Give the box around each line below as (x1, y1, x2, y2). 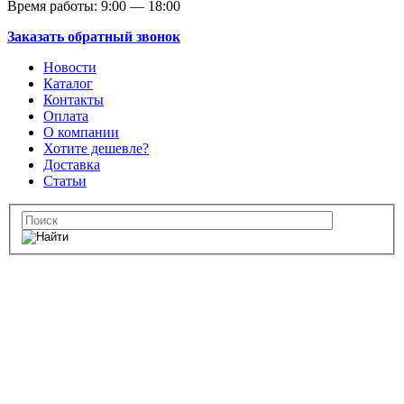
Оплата (43, 108, 88, 124)
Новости (43, 60, 96, 76)
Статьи (43, 173, 87, 189)
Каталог (43, 76, 93, 92)
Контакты (43, 92, 104, 108)
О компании (43, 124, 119, 141)
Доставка (43, 157, 100, 173)
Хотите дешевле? (43, 141, 149, 157)
